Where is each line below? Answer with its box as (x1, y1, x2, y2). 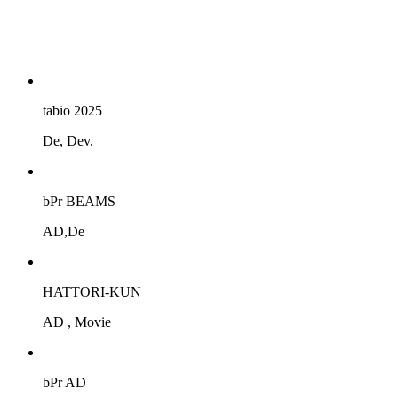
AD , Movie (43, 314, 111, 330)
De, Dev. (43, 133, 93, 148)
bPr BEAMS (43, 194, 115, 209)
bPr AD (43, 375, 86, 390)
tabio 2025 (43, 103, 102, 118)
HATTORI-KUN (43, 284, 141, 299)
